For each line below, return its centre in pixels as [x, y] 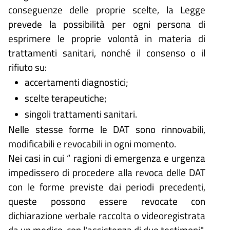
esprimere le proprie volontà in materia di [107, 39]
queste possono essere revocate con [107, 201]
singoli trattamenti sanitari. [81, 114]
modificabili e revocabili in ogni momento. [92, 144]
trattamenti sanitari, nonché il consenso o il [107, 53]
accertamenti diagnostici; [76, 82]
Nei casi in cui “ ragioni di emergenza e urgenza [107, 158]
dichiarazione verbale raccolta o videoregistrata [107, 216]
